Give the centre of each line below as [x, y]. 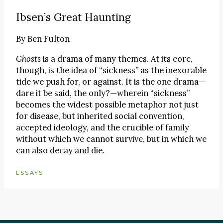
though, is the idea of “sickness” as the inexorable [111, 70]
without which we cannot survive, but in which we [111, 139]
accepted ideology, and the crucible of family [103, 128]
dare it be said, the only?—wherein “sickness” [103, 93]
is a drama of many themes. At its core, [117, 59]
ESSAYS [30, 172]
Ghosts [28, 59]
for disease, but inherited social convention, [100, 116]
